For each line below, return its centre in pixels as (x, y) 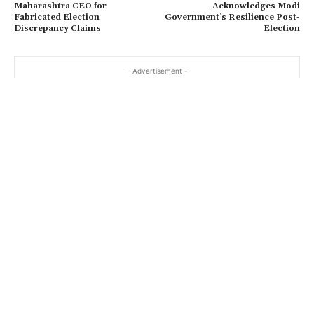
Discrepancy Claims (57, 28)
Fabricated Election (57, 17)
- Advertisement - (157, 70)
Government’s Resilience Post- (232, 17)
